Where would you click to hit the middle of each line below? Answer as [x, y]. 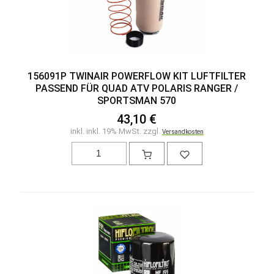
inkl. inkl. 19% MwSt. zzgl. [116, 131]
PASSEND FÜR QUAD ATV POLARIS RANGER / [137, 88]
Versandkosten [183, 131]
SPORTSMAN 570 [137, 100]
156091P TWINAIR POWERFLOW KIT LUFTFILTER [137, 76]
